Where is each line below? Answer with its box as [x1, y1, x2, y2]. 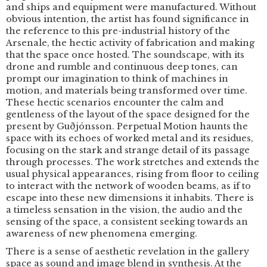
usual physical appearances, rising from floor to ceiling [6, 169, 259, 179]
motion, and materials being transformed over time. [6, 85, 247, 96]
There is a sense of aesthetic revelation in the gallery [6, 246, 249, 257]
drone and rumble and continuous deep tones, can [6, 61, 238, 72]
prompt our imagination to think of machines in [6, 73, 228, 84]
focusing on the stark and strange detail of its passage [6, 145, 250, 156]
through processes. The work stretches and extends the [6, 157, 259, 167]
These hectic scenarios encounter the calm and [6, 97, 223, 108]
